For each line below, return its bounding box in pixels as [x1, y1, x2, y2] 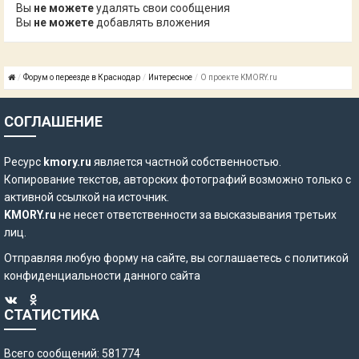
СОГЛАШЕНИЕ [4, 113, 103, 130]
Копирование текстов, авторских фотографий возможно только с [4, 173, 351, 186]
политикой [292, 252, 349, 264]
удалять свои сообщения [94, 2, 230, 14]
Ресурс [4, 155, 43, 168]
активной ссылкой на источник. [4, 191, 169, 204]
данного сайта [121, 269, 200, 282]
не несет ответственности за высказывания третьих [56, 208, 337, 221]
